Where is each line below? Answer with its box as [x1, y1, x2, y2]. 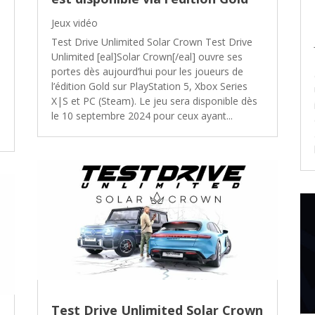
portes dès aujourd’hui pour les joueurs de [51, 64, 244, 78]
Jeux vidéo [51, 15, 98, 30]
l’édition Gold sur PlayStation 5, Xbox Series [51, 79, 248, 93]
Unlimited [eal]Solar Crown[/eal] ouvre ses [51, 49, 243, 63]
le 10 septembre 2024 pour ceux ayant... [51, 108, 233, 122]
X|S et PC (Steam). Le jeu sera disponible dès [51, 94, 258, 108]
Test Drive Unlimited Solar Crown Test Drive [51, 34, 253, 49]
